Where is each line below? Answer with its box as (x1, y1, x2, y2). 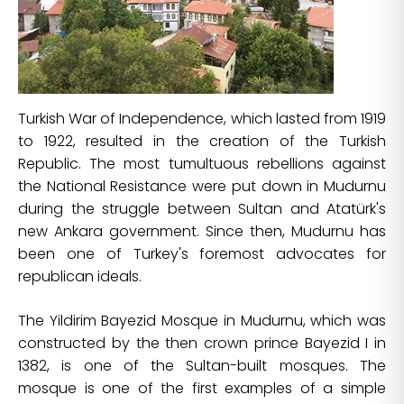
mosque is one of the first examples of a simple (18, 378, 386, 399)
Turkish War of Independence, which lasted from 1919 (18, 108, 386, 130)
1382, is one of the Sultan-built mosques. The (18, 355, 386, 377)
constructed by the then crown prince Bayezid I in (18, 333, 386, 354)
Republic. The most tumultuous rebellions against (18, 153, 386, 175)
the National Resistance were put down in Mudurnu (18, 176, 386, 197)
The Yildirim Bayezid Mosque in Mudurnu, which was (18, 310, 386, 332)
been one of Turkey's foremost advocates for (18, 243, 386, 265)
